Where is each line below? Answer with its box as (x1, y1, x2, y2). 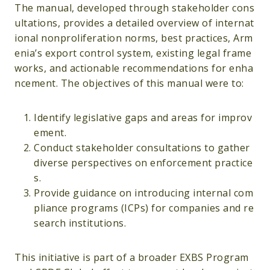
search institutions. (34, 216, 126, 230)
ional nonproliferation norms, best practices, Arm (14, 31, 253, 45)
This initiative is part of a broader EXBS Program (14, 251, 251, 265)
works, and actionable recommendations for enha (14, 61, 253, 75)
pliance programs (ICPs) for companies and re (34, 201, 254, 215)
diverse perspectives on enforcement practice (34, 156, 253, 170)
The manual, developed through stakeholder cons (14, 1, 254, 15)
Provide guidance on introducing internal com (34, 186, 253, 200)
